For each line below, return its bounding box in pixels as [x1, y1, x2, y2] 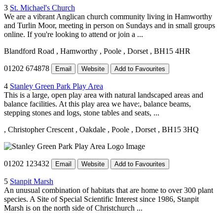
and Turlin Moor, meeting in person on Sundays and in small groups [4, 21, 215, 30]
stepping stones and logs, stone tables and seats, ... [4, 108, 159, 117]
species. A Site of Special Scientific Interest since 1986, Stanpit [4, 194, 199, 203]
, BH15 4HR [150, 46, 190, 55]
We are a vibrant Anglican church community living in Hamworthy [4, 12, 212, 21]
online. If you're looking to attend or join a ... [4, 30, 143, 38]
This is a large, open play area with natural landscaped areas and [4, 90, 203, 99]
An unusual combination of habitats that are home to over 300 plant [4, 185, 213, 194]
